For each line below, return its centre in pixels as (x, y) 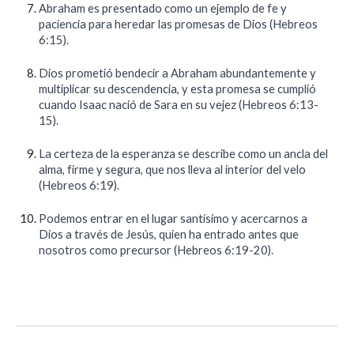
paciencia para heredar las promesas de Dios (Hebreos (179, 24)
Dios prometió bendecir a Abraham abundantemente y (178, 73)
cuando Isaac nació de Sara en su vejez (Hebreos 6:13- (179, 105)
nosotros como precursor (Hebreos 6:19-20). (156, 250)
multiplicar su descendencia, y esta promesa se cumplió (178, 89)
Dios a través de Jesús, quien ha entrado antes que (169, 234)
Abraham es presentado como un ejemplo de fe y (163, 8)
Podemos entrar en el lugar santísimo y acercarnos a (173, 218)
